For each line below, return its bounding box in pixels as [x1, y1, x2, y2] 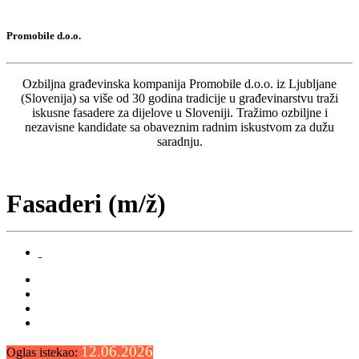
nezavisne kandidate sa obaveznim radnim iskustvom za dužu [25, 120, 334, 135]
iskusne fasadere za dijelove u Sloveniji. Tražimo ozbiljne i [31, 106, 328, 120]
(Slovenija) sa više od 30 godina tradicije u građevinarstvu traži [21, 91, 338, 106]
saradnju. [156, 135, 203, 149]
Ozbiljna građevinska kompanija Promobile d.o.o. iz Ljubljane [22, 77, 337, 91]
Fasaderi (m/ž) [6, 189, 166, 219]
